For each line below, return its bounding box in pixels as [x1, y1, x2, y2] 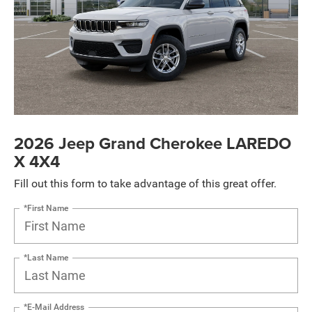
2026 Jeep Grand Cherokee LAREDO [14, 130, 291, 155]
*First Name [24, 203, 68, 213]
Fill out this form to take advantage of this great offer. [14, 176, 276, 190]
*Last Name [24, 252, 68, 263]
